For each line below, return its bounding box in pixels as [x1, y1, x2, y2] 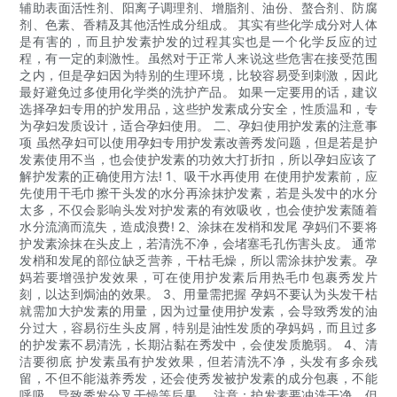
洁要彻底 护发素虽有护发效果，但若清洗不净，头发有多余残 [19, 354, 378, 370]
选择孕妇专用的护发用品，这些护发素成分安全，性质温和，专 [19, 101, 378, 117]
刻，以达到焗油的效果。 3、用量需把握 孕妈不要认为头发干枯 [19, 286, 378, 302]
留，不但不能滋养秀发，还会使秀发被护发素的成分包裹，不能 [19, 370, 378, 386]
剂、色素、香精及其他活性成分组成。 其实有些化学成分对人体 [19, 17, 378, 33]
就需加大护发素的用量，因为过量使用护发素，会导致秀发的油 [19, 303, 378, 319]
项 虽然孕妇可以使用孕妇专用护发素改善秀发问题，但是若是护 [19, 135, 378, 151]
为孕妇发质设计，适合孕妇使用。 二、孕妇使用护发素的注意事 [19, 118, 378, 134]
